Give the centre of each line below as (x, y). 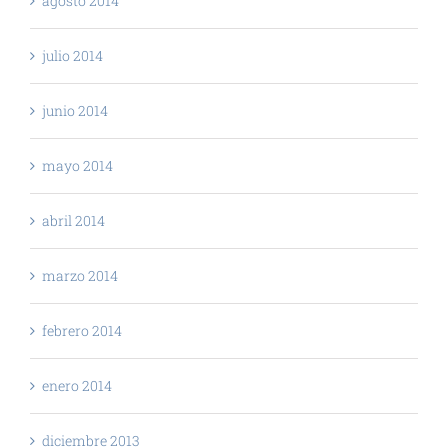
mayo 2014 (77, 166)
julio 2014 (72, 56)
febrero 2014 (82, 331)
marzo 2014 (80, 276)
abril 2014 (73, 221)
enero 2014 (77, 386)
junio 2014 (75, 111)
